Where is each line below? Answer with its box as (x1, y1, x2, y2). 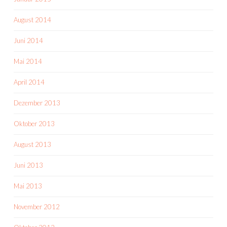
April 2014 (14, 78, 45, 86)
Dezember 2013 (14, 99, 60, 107)
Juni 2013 (14, 161, 43, 169)
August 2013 (14, 140, 51, 148)
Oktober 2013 (14, 120, 55, 128)
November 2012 (14, 203, 60, 211)
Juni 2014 (14, 36, 43, 45)
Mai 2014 (14, 57, 42, 65)
